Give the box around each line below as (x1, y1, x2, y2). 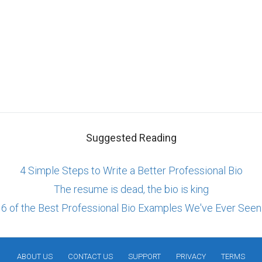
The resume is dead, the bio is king (53, 183, 209, 196)
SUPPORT (128, 252, 161, 261)
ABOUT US (17, 252, 53, 261)
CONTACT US (68, 252, 113, 261)
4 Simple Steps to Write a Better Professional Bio (19, 164, 243, 177)
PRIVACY (176, 252, 206, 261)
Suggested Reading (85, 132, 177, 144)
